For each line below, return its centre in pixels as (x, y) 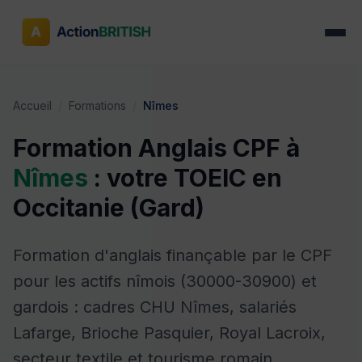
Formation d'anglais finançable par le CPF (173, 255)
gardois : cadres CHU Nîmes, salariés (155, 307)
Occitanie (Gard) (109, 208)
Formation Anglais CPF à (156, 148)
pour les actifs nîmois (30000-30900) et (165, 281)
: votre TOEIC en (185, 178)
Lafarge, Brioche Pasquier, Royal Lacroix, (169, 333)
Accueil (32, 105)
